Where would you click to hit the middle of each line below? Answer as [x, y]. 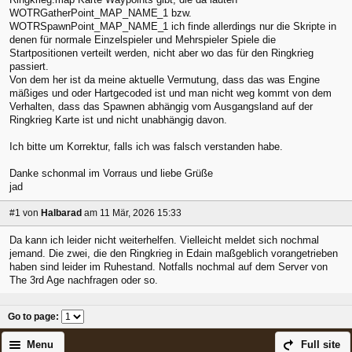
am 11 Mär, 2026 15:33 [133, 213]
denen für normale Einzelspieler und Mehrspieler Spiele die [143, 40]
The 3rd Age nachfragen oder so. [84, 280]
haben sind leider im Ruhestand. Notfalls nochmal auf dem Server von [169, 266]
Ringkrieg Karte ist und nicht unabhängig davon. [118, 120]
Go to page [32, 316]
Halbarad [61, 213]
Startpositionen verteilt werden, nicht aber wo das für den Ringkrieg [161, 53]
